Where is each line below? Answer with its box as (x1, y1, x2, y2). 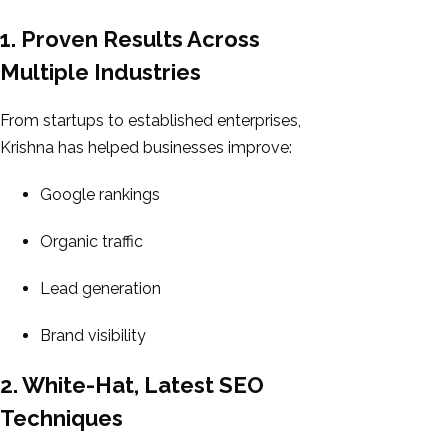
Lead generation (40, 278, 161, 298)
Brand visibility (40, 325, 146, 345)
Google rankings (40, 184, 160, 204)
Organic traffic (40, 231, 143, 251)
